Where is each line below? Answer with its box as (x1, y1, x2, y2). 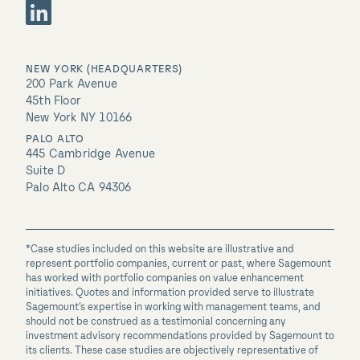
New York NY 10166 (26, 112, 133, 124)
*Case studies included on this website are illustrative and (26, 245, 294, 255)
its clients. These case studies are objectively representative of (26, 346, 318, 356)
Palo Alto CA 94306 (26, 182, 132, 194)
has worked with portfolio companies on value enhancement (26, 274, 304, 284)
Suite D (26, 166, 66, 177)
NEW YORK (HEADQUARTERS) (26, 65, 182, 75)
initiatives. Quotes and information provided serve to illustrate (26, 288, 314, 298)
